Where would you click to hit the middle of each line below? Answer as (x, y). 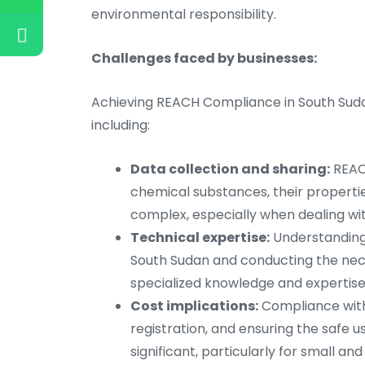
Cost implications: (194, 306)
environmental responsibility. (184, 15)
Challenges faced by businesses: (204, 59)
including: (121, 125)
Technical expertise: (200, 238)
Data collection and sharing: (230, 169)
